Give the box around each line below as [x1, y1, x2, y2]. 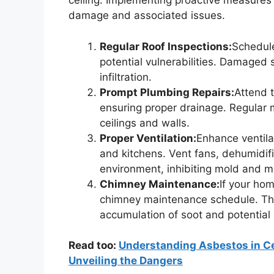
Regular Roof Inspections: [100, 40, 232, 53]
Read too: [68, 239, 119, 252]
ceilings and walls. [100, 116, 190, 129]
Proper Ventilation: [100, 131, 196, 144]
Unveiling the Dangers [68, 254, 183, 267]
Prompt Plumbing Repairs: [100, 86, 234, 98]
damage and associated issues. [68, 9, 225, 22]
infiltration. [100, 70, 152, 83]
